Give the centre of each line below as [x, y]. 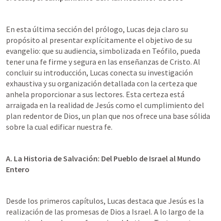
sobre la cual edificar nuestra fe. [59, 127]
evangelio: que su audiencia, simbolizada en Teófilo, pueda [103, 51]
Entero [18, 169]
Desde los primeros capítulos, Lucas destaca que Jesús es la [105, 201]
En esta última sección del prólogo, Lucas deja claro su [97, 29]
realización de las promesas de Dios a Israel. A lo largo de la [105, 212]
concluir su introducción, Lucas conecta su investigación [99, 73]
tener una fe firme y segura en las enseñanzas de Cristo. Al [103, 62]
